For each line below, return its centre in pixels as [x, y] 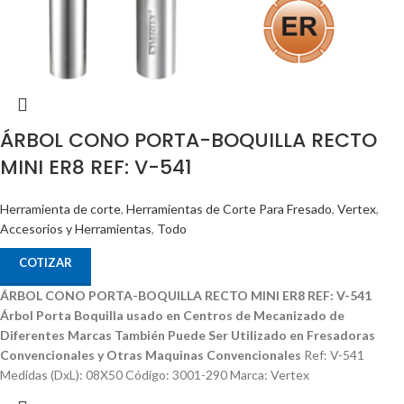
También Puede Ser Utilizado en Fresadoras [245, 335]
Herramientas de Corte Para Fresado [229, 209]
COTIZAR [46, 263]
